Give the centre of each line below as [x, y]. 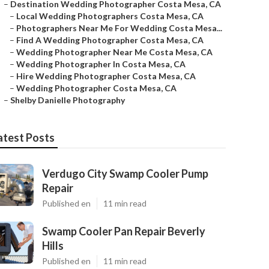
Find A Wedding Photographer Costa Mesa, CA [110, 40]
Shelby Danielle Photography [68, 100]
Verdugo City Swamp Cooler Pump [125, 174]
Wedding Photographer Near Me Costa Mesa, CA [114, 52]
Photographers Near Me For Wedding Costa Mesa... [119, 28]
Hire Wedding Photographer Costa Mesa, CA [106, 76]
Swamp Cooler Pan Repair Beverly [124, 231]
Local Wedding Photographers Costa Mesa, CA [110, 16]
